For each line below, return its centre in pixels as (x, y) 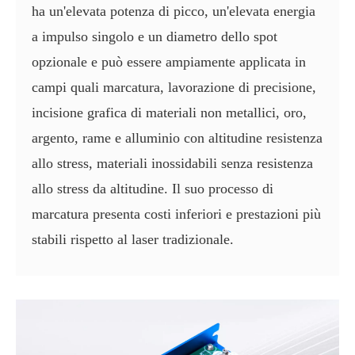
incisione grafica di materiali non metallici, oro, (169, 113)
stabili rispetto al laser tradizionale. (133, 240)
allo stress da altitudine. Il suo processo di (153, 189)
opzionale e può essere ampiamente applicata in (169, 62)
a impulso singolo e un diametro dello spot (155, 37)
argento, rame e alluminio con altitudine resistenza (177, 138)
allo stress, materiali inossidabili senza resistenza (172, 164)
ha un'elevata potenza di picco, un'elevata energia (174, 11)
